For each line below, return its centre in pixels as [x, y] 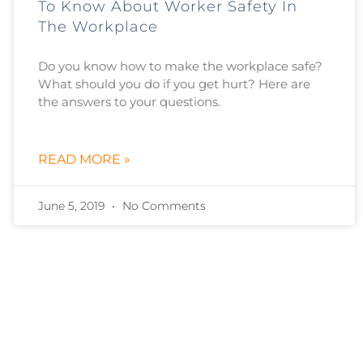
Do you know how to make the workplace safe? [180, 66]
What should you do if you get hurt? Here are [174, 83]
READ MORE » [84, 159]
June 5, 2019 [73, 205]
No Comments [162, 205]
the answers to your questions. [129, 101]
